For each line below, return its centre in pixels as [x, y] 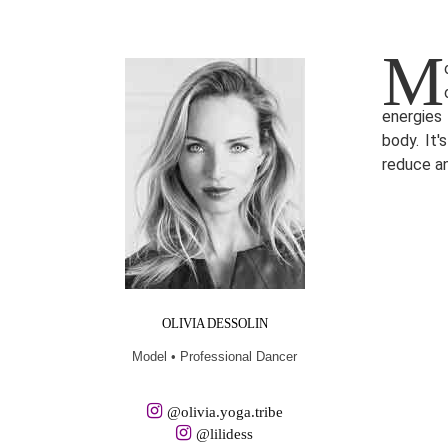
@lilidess [224, 433]
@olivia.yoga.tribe [224, 411]
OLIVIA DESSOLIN [214, 322]
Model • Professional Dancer [214, 356]
